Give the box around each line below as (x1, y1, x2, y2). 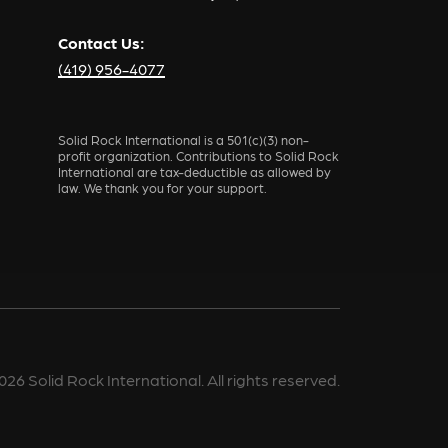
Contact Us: (58, 32, 146, 54)
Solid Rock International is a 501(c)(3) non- (58, 131, 310, 149)
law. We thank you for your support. (58, 179, 268, 197)
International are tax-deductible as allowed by (58, 163, 332, 181)
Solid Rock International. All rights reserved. (25, 368, 341, 390)
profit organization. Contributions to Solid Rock (58, 147, 340, 165)
